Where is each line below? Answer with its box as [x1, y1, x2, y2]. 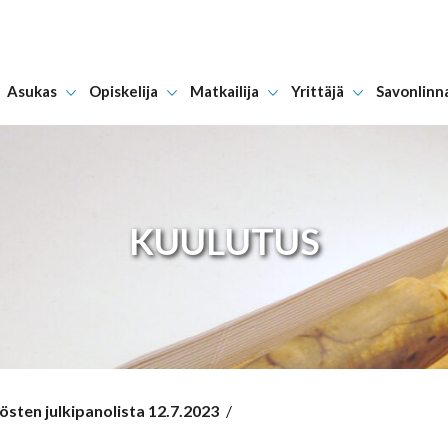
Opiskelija [88, 82, 158, 100]
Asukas [6, 82, 57, 100]
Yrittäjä [290, 82, 344, 100]
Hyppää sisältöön [234, 94, 354, 114]
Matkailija [189, 82, 259, 100]
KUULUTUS [128, 218, 320, 263]
